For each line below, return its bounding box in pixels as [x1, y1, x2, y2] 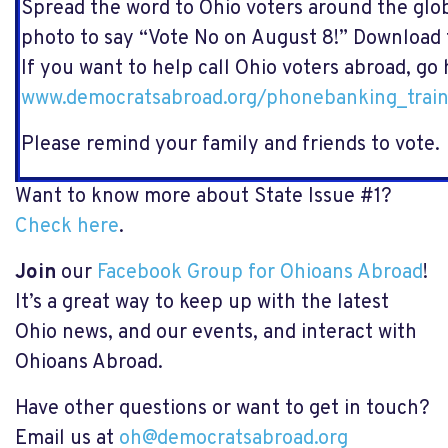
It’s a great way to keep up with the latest [15, 290, 389, 317]
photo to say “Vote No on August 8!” [21, 25, 353, 52]
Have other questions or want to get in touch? [15, 396, 430, 423]
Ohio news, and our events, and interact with [15, 320, 417, 347]
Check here [15, 214, 119, 241]
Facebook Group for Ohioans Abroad [97, 260, 423, 287]
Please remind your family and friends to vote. [21, 131, 440, 158]
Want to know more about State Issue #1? [15, 184, 392, 211]
